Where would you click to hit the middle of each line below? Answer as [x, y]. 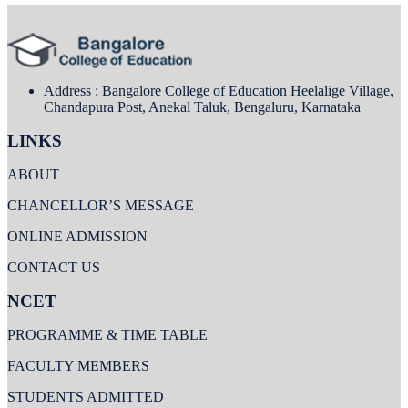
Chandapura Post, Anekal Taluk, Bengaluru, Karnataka [202, 107]
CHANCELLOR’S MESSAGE [101, 205]
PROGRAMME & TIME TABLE [107, 335]
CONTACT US [54, 267]
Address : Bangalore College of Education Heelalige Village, [219, 91]
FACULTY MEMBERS [78, 366]
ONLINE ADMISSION [77, 236]
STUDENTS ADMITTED [86, 397]
